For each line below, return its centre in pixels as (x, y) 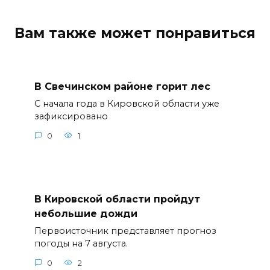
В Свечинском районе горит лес (122, 86)
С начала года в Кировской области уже (127, 104)
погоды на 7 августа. (81, 244)
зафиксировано (71, 117)
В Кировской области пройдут (117, 199)
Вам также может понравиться (135, 33)
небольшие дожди (86, 213)
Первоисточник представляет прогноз (125, 231)
